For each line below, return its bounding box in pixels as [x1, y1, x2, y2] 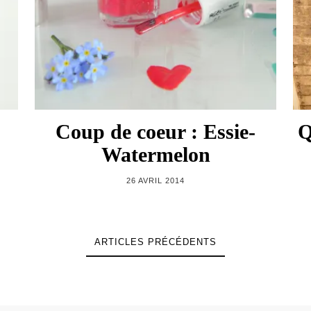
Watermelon [101, 142, 210, 166]
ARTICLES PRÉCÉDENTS [94, 236, 217, 247]
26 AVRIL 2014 [126, 176, 185, 185]
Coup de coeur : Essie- [56, 119, 255, 143]
